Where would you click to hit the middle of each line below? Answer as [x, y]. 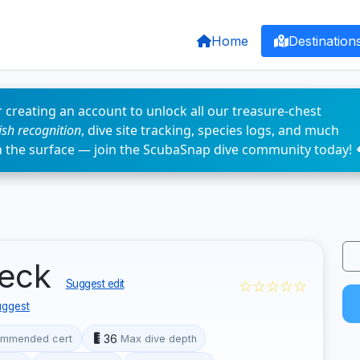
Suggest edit [95, 284]
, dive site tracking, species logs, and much [210, 130]
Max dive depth [158, 338]
